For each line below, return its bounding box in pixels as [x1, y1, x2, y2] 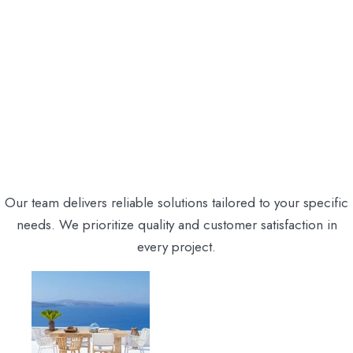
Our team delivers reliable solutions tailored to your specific [5, 192, 348, 212]
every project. [137, 236, 216, 256]
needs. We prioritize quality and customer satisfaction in [16, 214, 337, 234]
